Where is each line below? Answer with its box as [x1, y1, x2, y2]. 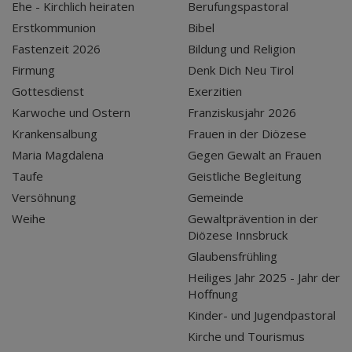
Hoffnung [188, 285, 238, 302]
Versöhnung [12, 189, 76, 205]
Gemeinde [188, 189, 244, 205]
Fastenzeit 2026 [12, 40, 101, 57]
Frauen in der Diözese [188, 125, 306, 141]
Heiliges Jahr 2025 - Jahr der [188, 269, 340, 285]
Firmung [12, 61, 55, 78]
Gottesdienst [12, 82, 84, 99]
